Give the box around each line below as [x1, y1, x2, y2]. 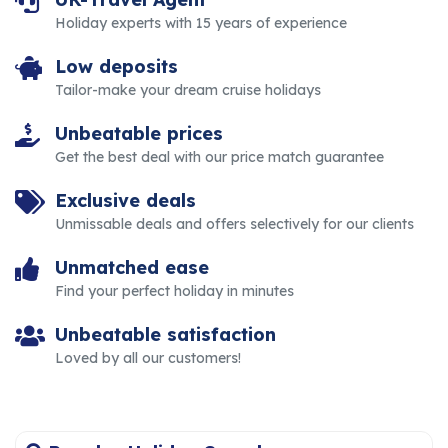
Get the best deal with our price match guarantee [55, 147, 384, 166]
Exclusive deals [55, 188, 196, 212]
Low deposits [55, 54, 178, 78]
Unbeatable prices [55, 121, 223, 145]
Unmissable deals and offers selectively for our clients [55, 214, 414, 233]
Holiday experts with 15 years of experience [55, 13, 347, 32]
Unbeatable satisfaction [55, 322, 276, 346]
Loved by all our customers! [55, 348, 241, 367]
